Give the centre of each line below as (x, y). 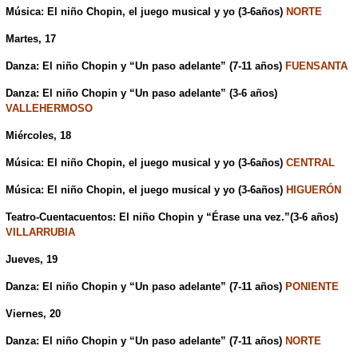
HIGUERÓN (313, 190)
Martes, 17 (30, 39)
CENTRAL (310, 163)
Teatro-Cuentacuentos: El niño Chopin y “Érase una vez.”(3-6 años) (171, 217)
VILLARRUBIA (40, 233)
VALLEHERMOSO (49, 109)
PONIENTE (312, 287)
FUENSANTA (316, 66)
